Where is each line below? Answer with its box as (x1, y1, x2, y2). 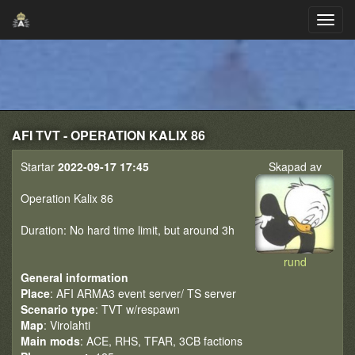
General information (21, 269, 128, 285)
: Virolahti (44, 317, 90, 333)
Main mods (21, 333, 80, 349)
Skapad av (268, 158, 322, 174)
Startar (21, 158, 58, 174)
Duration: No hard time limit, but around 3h (21, 222, 235, 238)
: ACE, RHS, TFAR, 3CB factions (80, 333, 242, 349)
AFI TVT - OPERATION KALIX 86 (12, 126, 205, 144)
